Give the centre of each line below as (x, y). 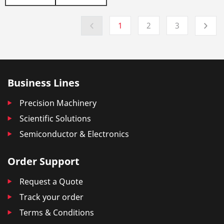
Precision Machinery (58, 103)
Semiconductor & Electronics (74, 134)
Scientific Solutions (55, 118)
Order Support (43, 161)
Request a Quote (51, 181)
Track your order (51, 197)
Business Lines (43, 82)
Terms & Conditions (57, 212)
